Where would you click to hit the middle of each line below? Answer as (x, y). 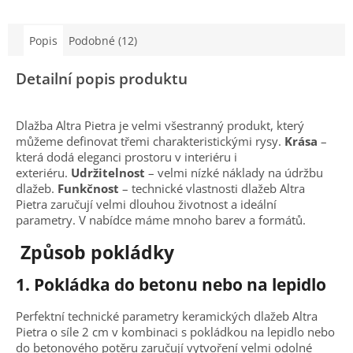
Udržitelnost (108, 172)
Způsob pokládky (102, 252)
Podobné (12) (103, 40)
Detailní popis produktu (102, 78)
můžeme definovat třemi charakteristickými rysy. (150, 141)
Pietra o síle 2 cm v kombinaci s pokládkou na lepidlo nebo (175, 331)
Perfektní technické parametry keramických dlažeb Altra (167, 316)
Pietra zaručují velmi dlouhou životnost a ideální (146, 204)
